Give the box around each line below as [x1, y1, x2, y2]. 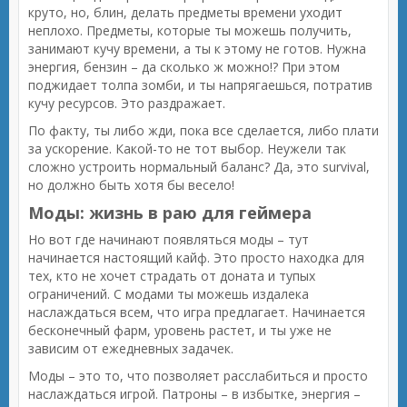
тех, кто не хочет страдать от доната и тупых [28, 267, 315, 284]
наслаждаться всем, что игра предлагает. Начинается [28, 303, 365, 321]
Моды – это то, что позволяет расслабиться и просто [28, 367, 368, 384]
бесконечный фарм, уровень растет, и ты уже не [28, 322, 332, 339]
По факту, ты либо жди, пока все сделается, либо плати [28, 122, 379, 139]
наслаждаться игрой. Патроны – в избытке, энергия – [28, 385, 361, 402]
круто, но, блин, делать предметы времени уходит [28, 4, 342, 21]
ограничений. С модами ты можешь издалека [28, 285, 309, 303]
